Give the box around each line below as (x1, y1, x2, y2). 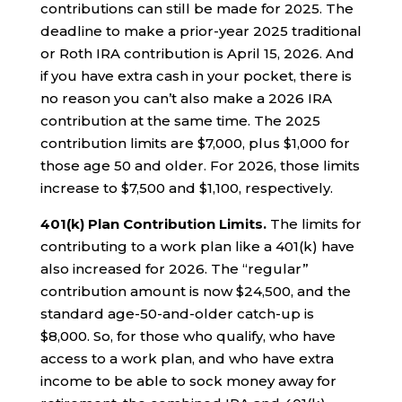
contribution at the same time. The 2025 (39, 111, 320, 129)
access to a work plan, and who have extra (39, 349, 334, 367)
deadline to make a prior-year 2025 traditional (39, 22, 362, 39)
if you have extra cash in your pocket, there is (39, 66, 352, 84)
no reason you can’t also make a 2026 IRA (39, 89, 332, 107)
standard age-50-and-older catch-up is (39, 304, 314, 322)
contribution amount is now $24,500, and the (39, 282, 351, 300)
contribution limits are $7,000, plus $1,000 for (39, 134, 350, 152)
